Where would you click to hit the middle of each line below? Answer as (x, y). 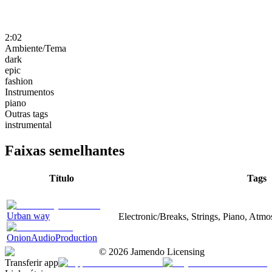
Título (61, 178)
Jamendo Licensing (166, 251)
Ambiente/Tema (36, 48)
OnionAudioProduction (52, 237)
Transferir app (32, 262)
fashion (19, 81)
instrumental (28, 124)
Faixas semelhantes (65, 150)
